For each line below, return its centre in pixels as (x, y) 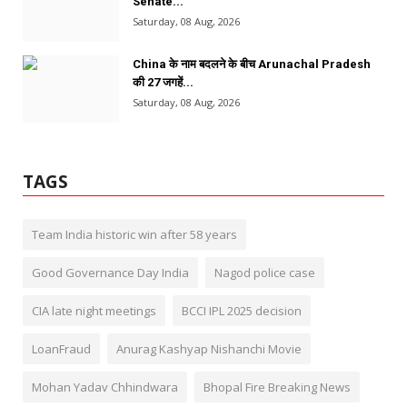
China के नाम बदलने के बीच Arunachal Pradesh (252, 64)
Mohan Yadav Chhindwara (105, 387)
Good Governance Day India (110, 272)
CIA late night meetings (94, 310)
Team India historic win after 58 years (134, 234)
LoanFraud (61, 348)
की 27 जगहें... (163, 82)
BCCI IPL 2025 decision (242, 310)
